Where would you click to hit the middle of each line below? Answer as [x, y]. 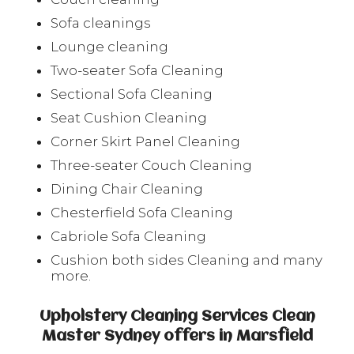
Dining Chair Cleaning [133, 189]
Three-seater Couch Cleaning [151, 165]
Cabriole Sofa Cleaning [135, 236]
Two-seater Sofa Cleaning [137, 70]
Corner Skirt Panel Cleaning [150, 141]
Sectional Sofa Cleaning [135, 94]
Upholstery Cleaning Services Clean [177, 317]
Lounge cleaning [109, 47]
